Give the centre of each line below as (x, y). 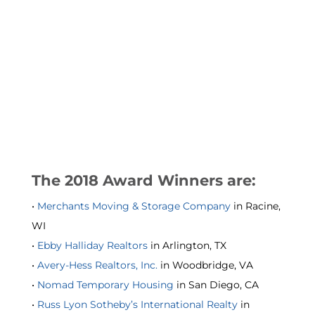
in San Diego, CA (216, 285)
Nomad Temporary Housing (105, 285)
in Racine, (255, 206)
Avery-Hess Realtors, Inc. (97, 265)
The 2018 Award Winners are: (143, 181)
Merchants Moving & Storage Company (134, 206)
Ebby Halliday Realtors (92, 246)
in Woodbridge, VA (205, 265)
